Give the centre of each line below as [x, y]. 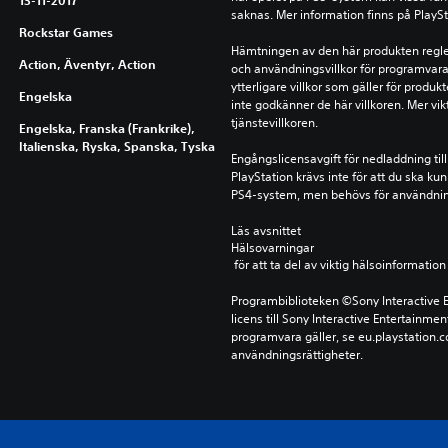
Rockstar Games [65, 32]
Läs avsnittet [267, 230]
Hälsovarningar [272, 247]
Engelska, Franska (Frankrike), [106, 128]
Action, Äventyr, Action [87, 64]
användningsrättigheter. [296, 354]
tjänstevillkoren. [274, 122]
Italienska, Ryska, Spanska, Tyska [116, 146]
